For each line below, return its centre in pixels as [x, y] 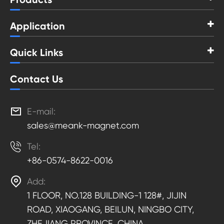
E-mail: [41, 111]
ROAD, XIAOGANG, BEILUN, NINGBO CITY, [110, 209]
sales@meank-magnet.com [83, 125]
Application [37, 26]
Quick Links [36, 53]
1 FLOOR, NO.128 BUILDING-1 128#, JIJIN [107, 195]
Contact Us [36, 79]
